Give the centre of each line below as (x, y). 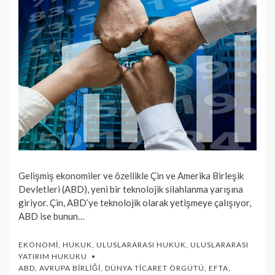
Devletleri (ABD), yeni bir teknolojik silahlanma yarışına (131, 189)
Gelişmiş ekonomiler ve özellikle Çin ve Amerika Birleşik (131, 176)
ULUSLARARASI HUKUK (141, 245)
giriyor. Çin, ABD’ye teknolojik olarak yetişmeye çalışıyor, (135, 203)
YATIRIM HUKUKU (53, 257)
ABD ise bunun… (52, 216)
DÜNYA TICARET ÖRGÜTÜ (155, 268)
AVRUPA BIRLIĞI (70, 268)
